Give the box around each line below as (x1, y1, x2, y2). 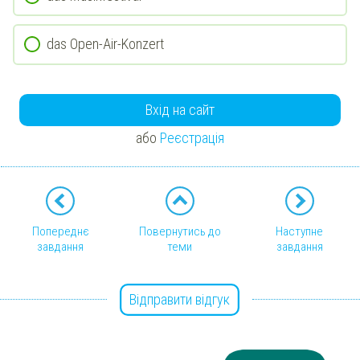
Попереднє (31, 223, 89, 239)
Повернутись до (138, 223, 221, 239)
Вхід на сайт (145, 100, 215, 118)
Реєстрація (160, 129, 224, 147)
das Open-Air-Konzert (47, 35, 164, 53)
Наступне (276, 223, 324, 239)
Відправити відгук (129, 290, 230, 308)
